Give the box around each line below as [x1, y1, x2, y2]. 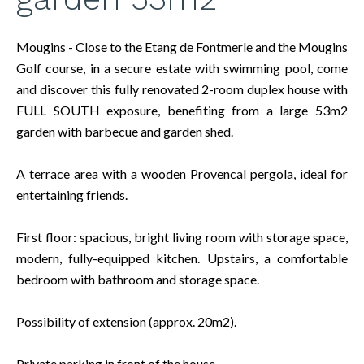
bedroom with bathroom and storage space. [16, 271, 259, 287]
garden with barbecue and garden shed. [16, 123, 233, 139]
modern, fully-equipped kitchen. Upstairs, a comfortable [16, 250, 348, 266]
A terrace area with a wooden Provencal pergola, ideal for [16, 166, 348, 181]
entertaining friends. [16, 187, 128, 202]
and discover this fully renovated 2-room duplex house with [16, 81, 348, 97]
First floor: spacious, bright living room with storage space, [16, 229, 348, 245]
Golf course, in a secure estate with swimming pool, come [16, 60, 348, 76]
